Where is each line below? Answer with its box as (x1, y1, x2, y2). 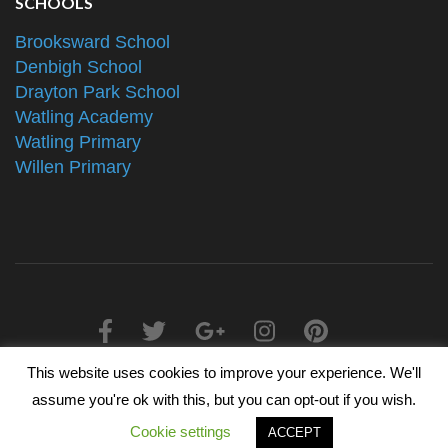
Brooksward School (15, 32, 170, 53)
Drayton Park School (15, 82, 180, 103)
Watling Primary (15, 132, 141, 153)
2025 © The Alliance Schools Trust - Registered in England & (32, 373, 416, 390)
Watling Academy (15, 107, 153, 128)
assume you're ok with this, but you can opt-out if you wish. (32, 391, 416, 408)
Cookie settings (130, 423, 231, 440)
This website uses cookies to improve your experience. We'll (27, 364, 421, 382)
